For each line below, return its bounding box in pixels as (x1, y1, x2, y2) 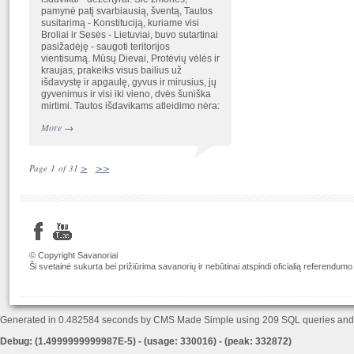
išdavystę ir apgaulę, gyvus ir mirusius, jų (40, 77, 217, 88)
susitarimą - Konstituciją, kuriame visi (40, 17, 199, 28)
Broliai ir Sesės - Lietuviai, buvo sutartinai (40, 29, 218, 40)
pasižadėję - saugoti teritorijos (40, 41, 170, 52)
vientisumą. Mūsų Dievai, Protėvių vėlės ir (40, 53, 220, 64)
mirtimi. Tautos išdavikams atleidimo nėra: (40, 100, 220, 111)
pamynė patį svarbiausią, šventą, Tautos (40, 6, 213, 17)
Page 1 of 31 (28, 162, 78, 174)
